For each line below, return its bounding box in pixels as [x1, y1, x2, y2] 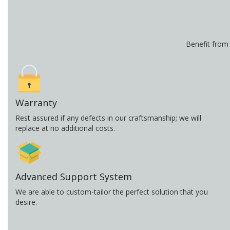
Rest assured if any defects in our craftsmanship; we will [15, 113, 201, 123]
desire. [15, 197, 37, 207]
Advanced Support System [15, 170, 132, 183]
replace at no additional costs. [15, 123, 115, 133]
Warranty [15, 97, 57, 109]
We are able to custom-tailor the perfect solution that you [15, 187, 208, 197]
